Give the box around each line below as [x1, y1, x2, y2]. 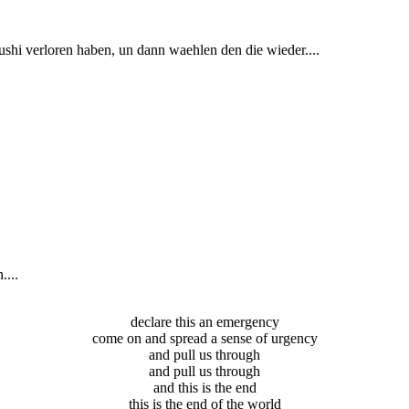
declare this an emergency [130, 314, 279, 330]
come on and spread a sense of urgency [91, 330, 318, 347]
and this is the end [152, 380, 257, 396]
